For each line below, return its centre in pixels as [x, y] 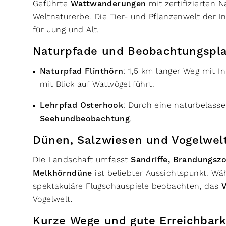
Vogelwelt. [54, 199]
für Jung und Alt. [68, 30]
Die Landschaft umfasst [82, 160]
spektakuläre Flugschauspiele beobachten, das [127, 186]
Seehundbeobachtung [85, 119]
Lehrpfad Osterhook [82, 105]
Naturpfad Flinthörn [82, 71]
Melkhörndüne [63, 173]
